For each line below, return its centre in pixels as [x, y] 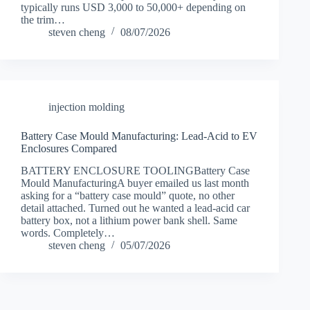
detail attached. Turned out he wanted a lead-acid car [135, 208]
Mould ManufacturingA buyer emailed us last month [135, 183]
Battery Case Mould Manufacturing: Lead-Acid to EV [139, 136]
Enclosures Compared [69, 148]
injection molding [86, 107]
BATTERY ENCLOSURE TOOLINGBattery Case [135, 171]
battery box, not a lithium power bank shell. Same [129, 221]
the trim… [43, 19]
